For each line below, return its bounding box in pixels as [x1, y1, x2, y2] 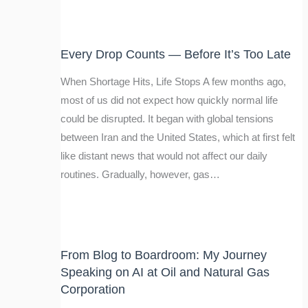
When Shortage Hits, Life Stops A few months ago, [60, 76, 286, 87]
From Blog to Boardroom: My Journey [60, 247, 267, 262]
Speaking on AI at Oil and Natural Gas [60, 264, 269, 279]
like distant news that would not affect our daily [60, 150, 267, 162]
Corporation [60, 281, 125, 296]
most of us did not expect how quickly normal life [60, 94, 278, 106]
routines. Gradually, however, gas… [60, 168, 220, 180]
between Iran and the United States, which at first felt [60, 131, 295, 143]
